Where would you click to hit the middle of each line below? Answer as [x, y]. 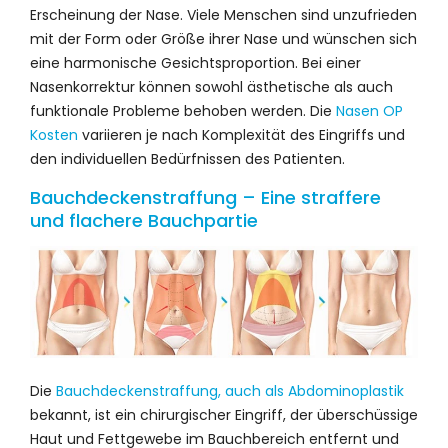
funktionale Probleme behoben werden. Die [183, 110]
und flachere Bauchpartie [144, 220]
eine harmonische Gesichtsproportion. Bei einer [195, 62]
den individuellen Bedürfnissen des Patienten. [187, 158]
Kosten [54, 134]
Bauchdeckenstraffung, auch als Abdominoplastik [230, 390]
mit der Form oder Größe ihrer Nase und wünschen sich [223, 38]
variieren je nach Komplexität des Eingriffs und [241, 134]
